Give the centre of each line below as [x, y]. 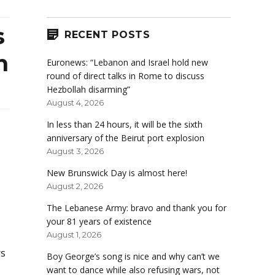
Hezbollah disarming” [88, 90]
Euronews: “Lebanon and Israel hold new [127, 63]
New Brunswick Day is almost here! [117, 173]
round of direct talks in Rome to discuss [126, 76]
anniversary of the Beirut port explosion [126, 138]
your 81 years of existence [99, 222]
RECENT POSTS [107, 34]
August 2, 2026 [75, 186]
